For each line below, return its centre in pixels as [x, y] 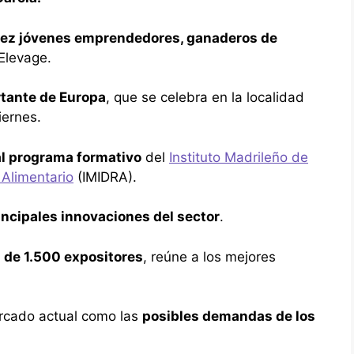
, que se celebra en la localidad [205, 98]
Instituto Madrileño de [239, 157]
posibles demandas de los [229, 316]
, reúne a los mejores [209, 256]
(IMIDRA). [105, 177]
